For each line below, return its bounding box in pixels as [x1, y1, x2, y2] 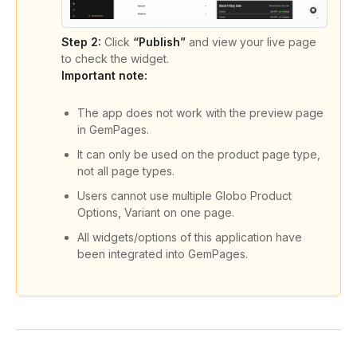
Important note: [61, 69, 151, 83]
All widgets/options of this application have [77, 230, 302, 245]
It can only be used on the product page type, [77, 147, 320, 162]
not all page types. [77, 164, 175, 178]
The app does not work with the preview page [77, 106, 324, 120]
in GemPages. [77, 123, 149, 137]
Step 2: [61, 35, 101, 49]
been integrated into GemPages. [77, 247, 248, 261]
